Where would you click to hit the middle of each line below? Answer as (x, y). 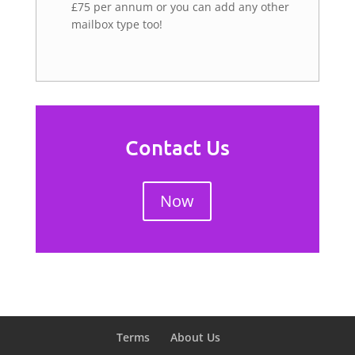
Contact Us (177, 147)
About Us (196, 337)
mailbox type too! (116, 24)
